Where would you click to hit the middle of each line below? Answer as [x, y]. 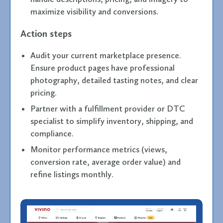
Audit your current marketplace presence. [106, 55]
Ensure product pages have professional [103, 67]
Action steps [46, 33]
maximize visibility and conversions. [94, 11]
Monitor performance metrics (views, [99, 149]
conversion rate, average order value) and [106, 162]
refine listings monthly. [72, 174]
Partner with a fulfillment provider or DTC [108, 108]
